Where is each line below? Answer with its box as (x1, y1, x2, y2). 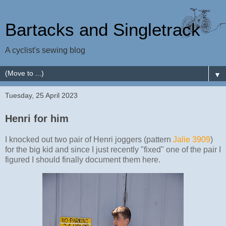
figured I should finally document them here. (5, 155, 160, 164)
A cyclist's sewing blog (5, 46, 85, 54)
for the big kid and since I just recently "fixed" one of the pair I (5, 145, 221, 154)
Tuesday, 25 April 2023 (5, 91, 78, 99)
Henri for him (5, 113, 69, 124)
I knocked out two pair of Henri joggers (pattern (5, 135, 173, 144)
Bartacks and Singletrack (5, 20, 200, 39)
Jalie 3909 (173, 135, 210, 144)
